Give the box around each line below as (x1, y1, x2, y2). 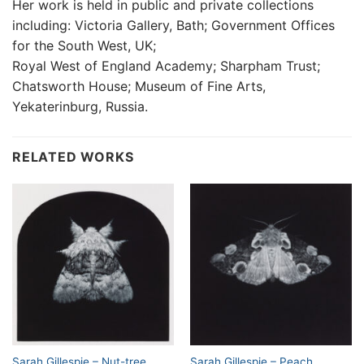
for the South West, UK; (12, 37, 156, 54)
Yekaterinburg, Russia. (12, 97, 148, 115)
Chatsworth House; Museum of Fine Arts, (12, 77, 266, 94)
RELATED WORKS (12, 148, 134, 165)
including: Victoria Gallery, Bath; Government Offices (12, 16, 335, 33)
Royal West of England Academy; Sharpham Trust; (12, 57, 320, 74)
